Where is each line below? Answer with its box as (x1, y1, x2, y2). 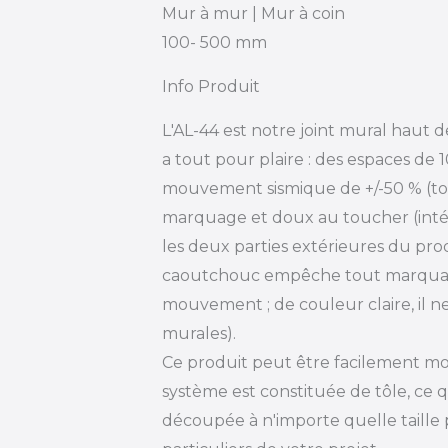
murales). (162, 324, 236, 343)
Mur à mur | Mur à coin (162, 4, 345, 23)
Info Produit (162, 77, 260, 96)
